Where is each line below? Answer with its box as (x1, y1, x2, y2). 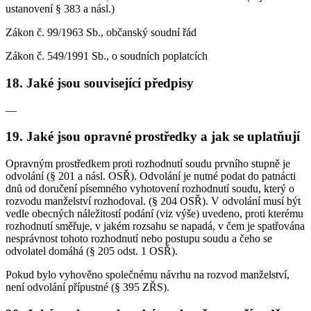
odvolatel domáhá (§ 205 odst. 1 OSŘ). (6, 245, 178, 258)
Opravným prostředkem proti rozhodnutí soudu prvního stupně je (6, 158, 290, 170)
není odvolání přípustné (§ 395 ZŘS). (6, 281, 169, 294)
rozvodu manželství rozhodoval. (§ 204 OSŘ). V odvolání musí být (6, 195, 301, 208)
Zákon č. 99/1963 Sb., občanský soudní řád (6, 26, 196, 39)
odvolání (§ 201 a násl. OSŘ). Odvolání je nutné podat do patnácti (6, 170, 296, 183)
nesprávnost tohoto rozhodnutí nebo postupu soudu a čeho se (6, 233, 272, 245)
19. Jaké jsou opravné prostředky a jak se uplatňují (6, 129, 300, 144)
